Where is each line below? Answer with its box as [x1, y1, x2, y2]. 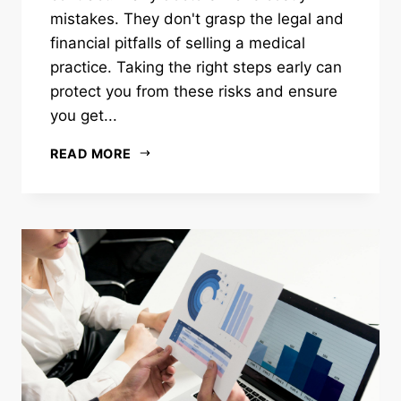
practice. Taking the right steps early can [50, 57, 342, 76]
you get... [50, 106, 117, 124]
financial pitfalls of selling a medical [50, 33, 305, 52]
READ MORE [50, 145, 132, 161]
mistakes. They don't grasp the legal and [50, 9, 344, 28]
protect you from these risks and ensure [50, 81, 337, 100]
